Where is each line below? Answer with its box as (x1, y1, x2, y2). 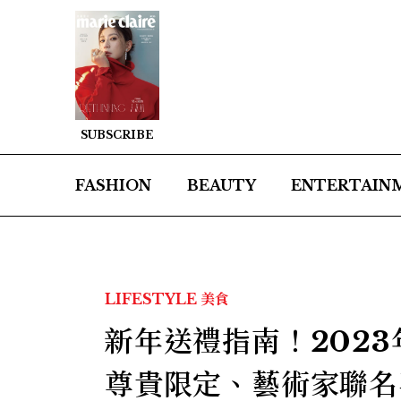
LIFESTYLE (105, 290, 197, 309)
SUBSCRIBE (81, 128, 154, 142)
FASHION (75, 176, 151, 195)
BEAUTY (186, 176, 256, 195)
